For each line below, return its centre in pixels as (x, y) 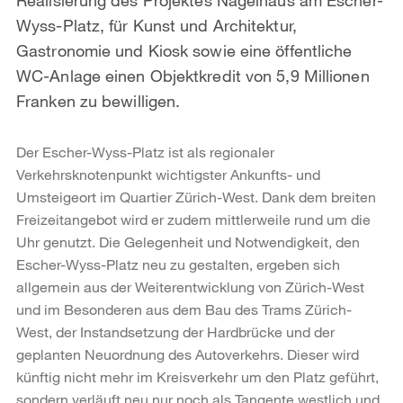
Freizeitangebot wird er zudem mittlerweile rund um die (193, 219)
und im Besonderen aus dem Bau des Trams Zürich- (184, 309)
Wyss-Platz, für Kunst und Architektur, (157, 25)
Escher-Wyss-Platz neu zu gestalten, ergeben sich (178, 264)
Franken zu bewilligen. (99, 100)
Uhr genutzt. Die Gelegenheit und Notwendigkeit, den (188, 241)
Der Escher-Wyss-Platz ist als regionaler (145, 151)
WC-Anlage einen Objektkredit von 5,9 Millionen (193, 75)
